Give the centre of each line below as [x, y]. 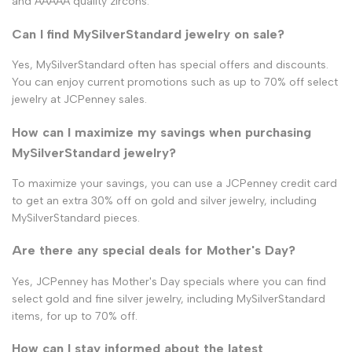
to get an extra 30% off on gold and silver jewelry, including [164, 200]
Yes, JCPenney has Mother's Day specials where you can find [169, 281]
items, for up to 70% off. [75, 316]
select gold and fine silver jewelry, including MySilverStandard [169, 299]
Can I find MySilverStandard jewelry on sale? [148, 33]
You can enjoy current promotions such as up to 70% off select [175, 82]
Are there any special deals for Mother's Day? [154, 250]
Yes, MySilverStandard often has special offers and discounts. [170, 65]
